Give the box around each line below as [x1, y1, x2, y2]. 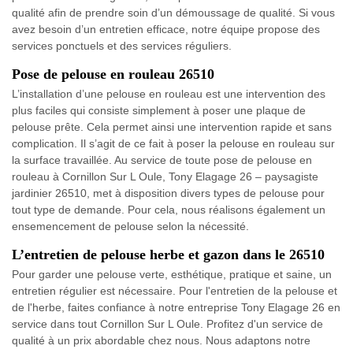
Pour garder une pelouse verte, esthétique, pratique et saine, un [12, 268, 332, 281]
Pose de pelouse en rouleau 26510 [12, 66, 214, 82]
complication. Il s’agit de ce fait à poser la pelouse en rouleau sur [12, 137, 335, 150]
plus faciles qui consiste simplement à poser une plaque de [12, 104, 306, 117]
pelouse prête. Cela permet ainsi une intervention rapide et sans [12, 121, 332, 133]
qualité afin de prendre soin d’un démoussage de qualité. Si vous [12, 6, 335, 19]
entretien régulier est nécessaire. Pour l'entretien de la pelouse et [12, 284, 337, 297]
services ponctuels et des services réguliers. [12, 39, 232, 52]
